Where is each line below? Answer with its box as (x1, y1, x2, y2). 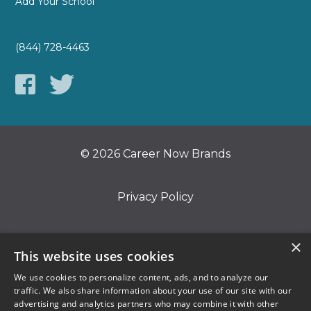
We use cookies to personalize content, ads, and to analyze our (14, 271, 269, 283)
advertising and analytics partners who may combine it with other (14, 298, 279, 310)
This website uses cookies (14, 248, 174, 264)
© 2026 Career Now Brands (81, 146, 230, 160)
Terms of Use (119, 276, 192, 289)
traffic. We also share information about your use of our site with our (14, 285, 292, 296)
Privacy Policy (117, 190, 194, 203)
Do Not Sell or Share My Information (55, 233, 256, 246)
